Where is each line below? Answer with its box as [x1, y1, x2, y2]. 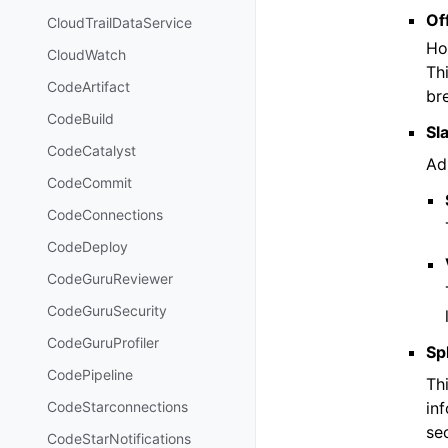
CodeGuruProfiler [47, 334, 159, 352]
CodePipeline [47, 366, 133, 384]
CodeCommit [47, 174, 132, 192]
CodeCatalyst [47, 142, 136, 160]
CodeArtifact [47, 78, 130, 96]
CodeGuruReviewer [47, 270, 173, 288]
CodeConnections [47, 206, 163, 224]
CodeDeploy [47, 238, 128, 256]
